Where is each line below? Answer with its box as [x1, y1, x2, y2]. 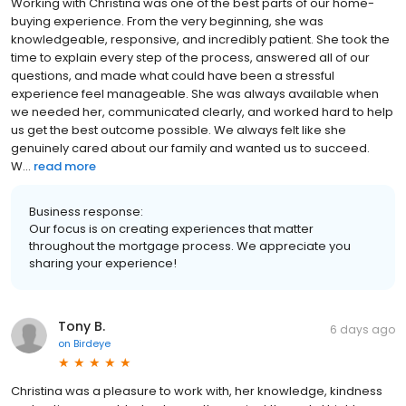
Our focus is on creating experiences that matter [29, 219, 314, 237]
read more [34, 157, 96, 175]
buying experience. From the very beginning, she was [11, 12, 324, 30]
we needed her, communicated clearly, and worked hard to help [11, 102, 393, 121]
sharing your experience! [29, 254, 177, 272]
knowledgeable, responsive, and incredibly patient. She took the [11, 30, 390, 48]
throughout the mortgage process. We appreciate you [29, 237, 351, 255]
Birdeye [73, 335, 111, 351]
